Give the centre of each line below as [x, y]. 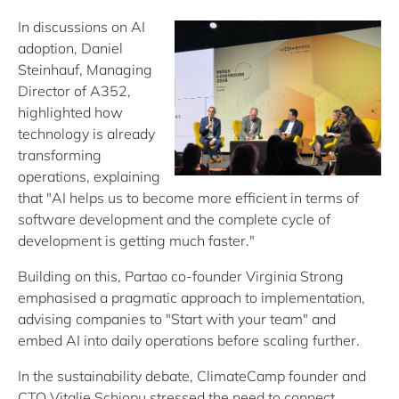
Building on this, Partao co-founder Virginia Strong [181, 276]
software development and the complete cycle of [174, 219]
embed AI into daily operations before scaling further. [189, 340]
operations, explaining [89, 176]
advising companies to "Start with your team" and [177, 319]
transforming [60, 155]
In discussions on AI [81, 27]
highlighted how [70, 112]
